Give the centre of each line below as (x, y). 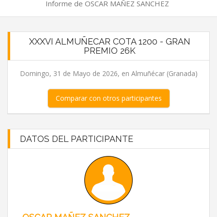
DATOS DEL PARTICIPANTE (77, 139)
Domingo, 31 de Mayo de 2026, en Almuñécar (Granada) (108, 73)
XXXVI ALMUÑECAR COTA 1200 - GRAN (110, 41)
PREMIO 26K (110, 51)
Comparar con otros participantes (108, 98)
